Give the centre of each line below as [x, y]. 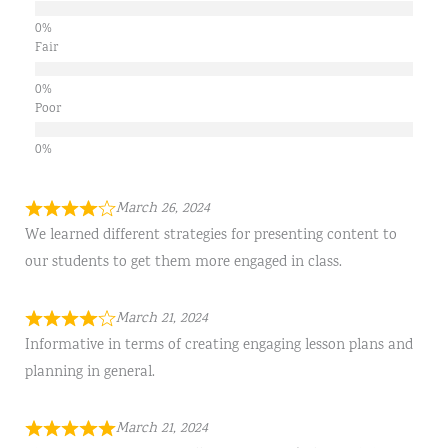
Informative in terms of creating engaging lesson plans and [218, 346]
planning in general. [89, 373]
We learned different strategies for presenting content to [210, 236]
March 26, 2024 [162, 209]
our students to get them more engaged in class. [183, 263]
